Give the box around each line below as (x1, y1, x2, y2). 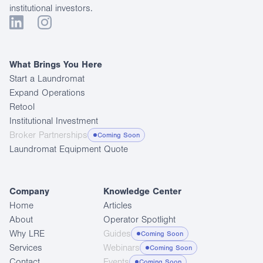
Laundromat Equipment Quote (9, 144, 128, 154)
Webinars (103, 242, 140, 253)
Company (9, 186, 49, 197)
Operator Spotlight (103, 214, 176, 225)
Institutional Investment (9, 116, 98, 126)
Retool (9, 102, 35, 112)
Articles (103, 200, 132, 211)
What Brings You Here (9, 59, 102, 70)
